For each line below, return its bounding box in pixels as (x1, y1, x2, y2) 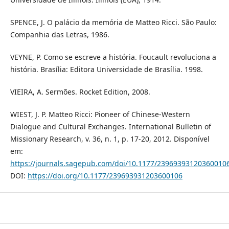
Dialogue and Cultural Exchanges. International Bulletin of (10, 121, 211, 131)
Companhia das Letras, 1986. (10, 29, 109, 39)
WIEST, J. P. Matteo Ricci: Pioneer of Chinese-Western (10, 109, 190, 119)
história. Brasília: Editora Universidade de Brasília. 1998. (10, 64, 203, 74)
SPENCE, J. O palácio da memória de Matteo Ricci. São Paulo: (10, 17, 217, 27)
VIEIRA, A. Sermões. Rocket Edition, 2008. (10, 86, 150, 97)
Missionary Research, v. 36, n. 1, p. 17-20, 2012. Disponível (10, 133, 210, 144)
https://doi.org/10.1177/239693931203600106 (27, 170, 182, 180)
